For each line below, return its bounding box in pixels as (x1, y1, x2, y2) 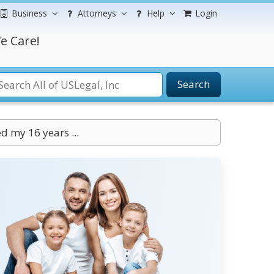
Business (12, 7, 47, 19)
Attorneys (78, 7, 116, 19)
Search (177, 77, 210, 91)
